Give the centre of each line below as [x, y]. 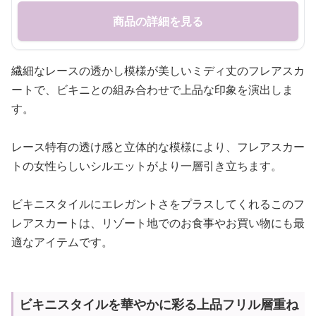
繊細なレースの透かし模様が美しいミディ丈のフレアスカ [158, 71]
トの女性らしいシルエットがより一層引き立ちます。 [147, 166]
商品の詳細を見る [158, 21]
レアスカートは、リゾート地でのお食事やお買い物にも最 [158, 223]
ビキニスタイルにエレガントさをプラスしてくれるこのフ [158, 204]
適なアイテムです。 [62, 242]
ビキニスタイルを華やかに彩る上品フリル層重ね [159, 304]
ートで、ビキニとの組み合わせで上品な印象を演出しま [152, 90]
